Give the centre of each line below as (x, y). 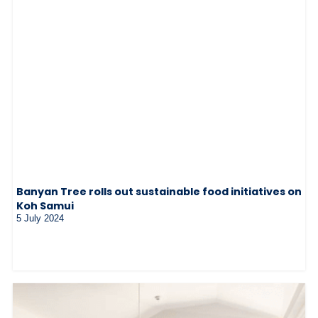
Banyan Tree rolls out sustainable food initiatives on (159, 192)
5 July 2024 (40, 219)
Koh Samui (45, 206)
